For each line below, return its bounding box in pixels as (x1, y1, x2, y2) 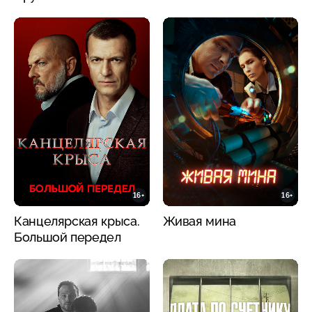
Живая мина (162, 214, 236, 229)
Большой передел (14, 230, 121, 245)
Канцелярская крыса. (14, 214, 140, 229)
